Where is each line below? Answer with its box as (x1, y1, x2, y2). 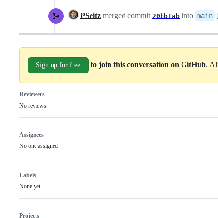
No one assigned (19, 142, 58, 149)
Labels (19, 171, 36, 179)
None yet (19, 182, 40, 190)
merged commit (101, 11, 152, 19)
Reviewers (19, 91, 45, 98)
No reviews (19, 102, 46, 109)
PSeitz (80, 11, 101, 19)
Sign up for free (36, 61, 80, 69)
